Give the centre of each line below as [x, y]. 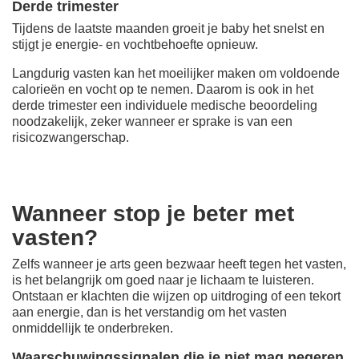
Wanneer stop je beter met [153, 213]
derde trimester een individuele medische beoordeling [165, 105]
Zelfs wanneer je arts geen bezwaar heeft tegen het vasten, [179, 264]
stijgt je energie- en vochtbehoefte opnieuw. [135, 44]
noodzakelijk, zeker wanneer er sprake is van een [152, 121]
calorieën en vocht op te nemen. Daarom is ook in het [163, 89]
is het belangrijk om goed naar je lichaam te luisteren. [163, 280]
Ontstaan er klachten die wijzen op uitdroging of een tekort [176, 296]
